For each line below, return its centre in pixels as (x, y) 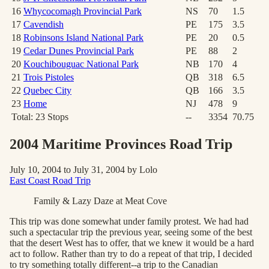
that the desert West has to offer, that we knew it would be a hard (132, 243)
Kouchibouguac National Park (81, 64)
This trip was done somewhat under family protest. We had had (129, 221)
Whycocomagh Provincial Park (83, 11)
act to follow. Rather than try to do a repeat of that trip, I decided (131, 253)
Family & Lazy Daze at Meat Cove (100, 201)
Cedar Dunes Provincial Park (79, 51)
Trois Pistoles (49, 77)
